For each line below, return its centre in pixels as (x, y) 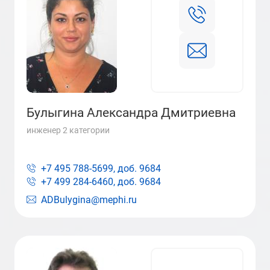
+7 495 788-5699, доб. (89, 168)
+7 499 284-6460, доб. (89, 182)
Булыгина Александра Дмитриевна (131, 113)
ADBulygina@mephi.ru (89, 200)
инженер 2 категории (68, 130)
